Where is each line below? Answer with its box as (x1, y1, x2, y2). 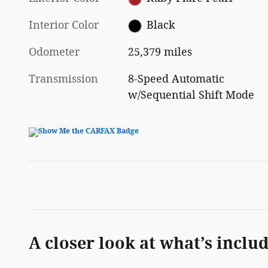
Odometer (29, 45, 80, 59)
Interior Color (29, 19, 99, 32)
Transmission (29, 72, 98, 86)
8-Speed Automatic (128, 72, 225, 86)
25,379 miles (128, 45, 193, 59)
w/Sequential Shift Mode (128, 89, 255, 102)
